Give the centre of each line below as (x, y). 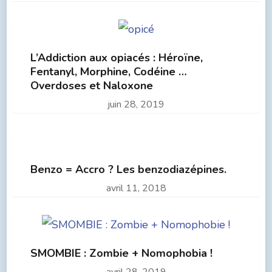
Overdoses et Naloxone (91, 85)
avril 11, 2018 (136, 188)
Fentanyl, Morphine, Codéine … (108, 71)
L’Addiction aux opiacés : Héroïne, (116, 57)
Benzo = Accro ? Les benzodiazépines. (128, 169)
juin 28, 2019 (136, 104)
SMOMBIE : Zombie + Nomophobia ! (121, 253)
